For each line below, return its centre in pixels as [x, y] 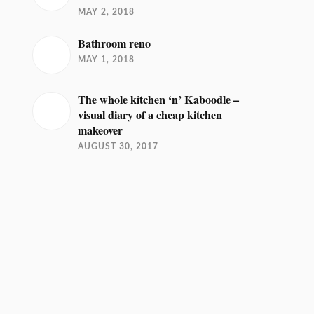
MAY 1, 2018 [107, 60]
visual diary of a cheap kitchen [150, 115]
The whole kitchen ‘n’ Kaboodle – [159, 100]
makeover [101, 130]
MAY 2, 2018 [107, 12]
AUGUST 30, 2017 [118, 146]
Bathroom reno [115, 43]
